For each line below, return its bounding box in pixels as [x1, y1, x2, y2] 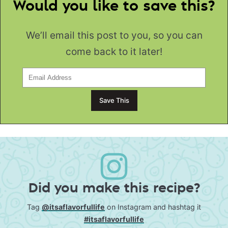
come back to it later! [66, 45, 162, 58]
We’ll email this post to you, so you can [25, 29, 203, 41]
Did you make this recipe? [28, 183, 200, 195]
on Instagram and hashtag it [105, 203, 201, 212]
